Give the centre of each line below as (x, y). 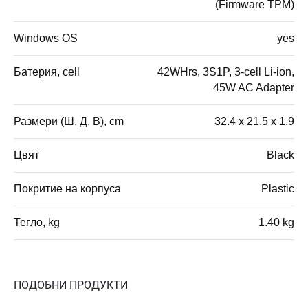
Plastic (278, 189)
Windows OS (46, 38)
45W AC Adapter (254, 88)
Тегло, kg (37, 223)
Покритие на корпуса (67, 189)
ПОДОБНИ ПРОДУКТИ (71, 285)
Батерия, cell (47, 72)
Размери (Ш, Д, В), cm (69, 122)
